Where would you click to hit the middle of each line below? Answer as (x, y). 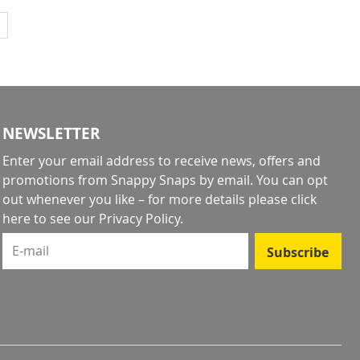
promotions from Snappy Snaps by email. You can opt (165, 180)
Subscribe (298, 252)
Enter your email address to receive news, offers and (161, 161)
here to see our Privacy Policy (91, 219)
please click (282, 199)
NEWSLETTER (51, 133)
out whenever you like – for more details (125, 199)
